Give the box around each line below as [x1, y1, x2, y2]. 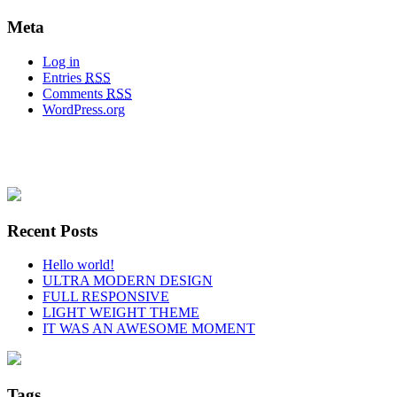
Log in [43, 54, 80, 70]
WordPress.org [43, 102, 125, 118]
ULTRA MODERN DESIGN [43, 273, 213, 289]
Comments [43, 86, 106, 102]
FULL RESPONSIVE [43, 289, 169, 305]
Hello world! [43, 257, 114, 273]
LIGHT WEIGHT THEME [43, 305, 199, 321]
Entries [43, 70, 85, 86]
